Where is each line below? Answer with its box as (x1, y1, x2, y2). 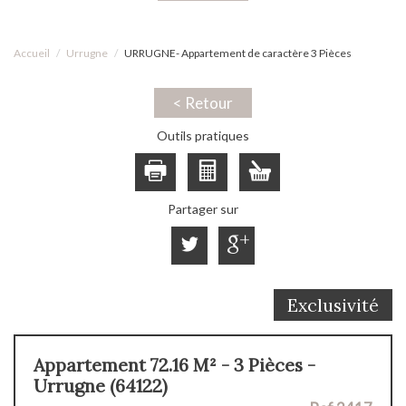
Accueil (14, 45, 50, 60)
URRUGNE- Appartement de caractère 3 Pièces (124, 45, 352, 60)
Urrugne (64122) (34, 373, 168, 397)
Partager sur (168, 200, 238, 217)
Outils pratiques (157, 127, 249, 143)
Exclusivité (287, 293, 379, 316)
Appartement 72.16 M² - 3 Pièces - (34, 353, 315, 376)
